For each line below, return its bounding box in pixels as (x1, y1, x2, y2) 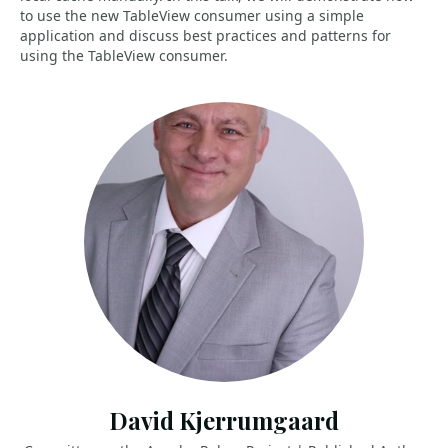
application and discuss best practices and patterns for (20, 26, 391, 45)
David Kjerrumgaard (109, 405, 339, 436)
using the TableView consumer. (20, 46, 228, 65)
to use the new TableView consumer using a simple (20, 6, 364, 25)
